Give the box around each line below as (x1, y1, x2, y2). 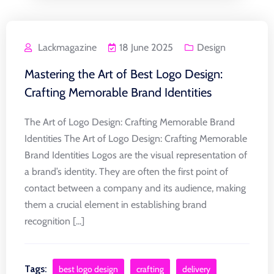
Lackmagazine (38, 42, 97, 53)
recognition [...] (24, 215, 84, 227)
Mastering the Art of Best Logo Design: (24, 67, 223, 81)
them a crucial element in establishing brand (24, 199, 207, 210)
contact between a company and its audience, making (24, 182, 246, 194)
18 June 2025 (119, 42, 173, 53)
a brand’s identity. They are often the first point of (24, 166, 228, 177)
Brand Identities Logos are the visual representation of (24, 149, 247, 161)
